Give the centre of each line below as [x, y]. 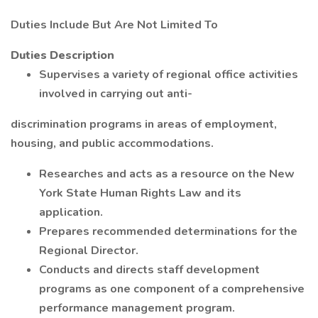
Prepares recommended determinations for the [168, 231]
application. [71, 212]
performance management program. [137, 308]
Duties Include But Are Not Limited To [114, 25]
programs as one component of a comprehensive [172, 289]
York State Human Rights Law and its [140, 193]
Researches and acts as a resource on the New [167, 174]
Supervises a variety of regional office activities [169, 75]
